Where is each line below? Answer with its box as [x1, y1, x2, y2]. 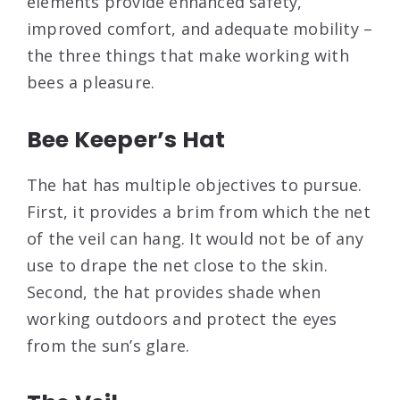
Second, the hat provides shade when [27, 280, 321, 303]
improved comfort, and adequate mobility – [27, 17, 373, 39]
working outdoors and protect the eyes [27, 307, 337, 329]
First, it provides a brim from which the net [27, 200, 371, 222]
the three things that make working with [27, 44, 349, 66]
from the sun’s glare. [27, 334, 190, 356]
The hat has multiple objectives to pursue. [27, 173, 362, 196]
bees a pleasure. [27, 71, 155, 93]
